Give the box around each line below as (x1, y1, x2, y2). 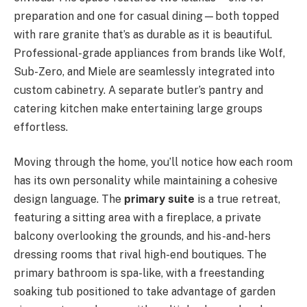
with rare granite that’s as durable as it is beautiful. (14, 27, 272, 41)
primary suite (124, 193, 195, 206)
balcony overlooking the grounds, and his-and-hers (14, 230, 271, 243)
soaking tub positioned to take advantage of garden (14, 285, 275, 299)
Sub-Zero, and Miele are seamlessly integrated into (14, 64, 275, 78)
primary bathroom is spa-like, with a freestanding (14, 267, 265, 280)
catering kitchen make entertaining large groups (14, 101, 262, 115)
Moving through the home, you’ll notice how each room (14, 156, 293, 169)
